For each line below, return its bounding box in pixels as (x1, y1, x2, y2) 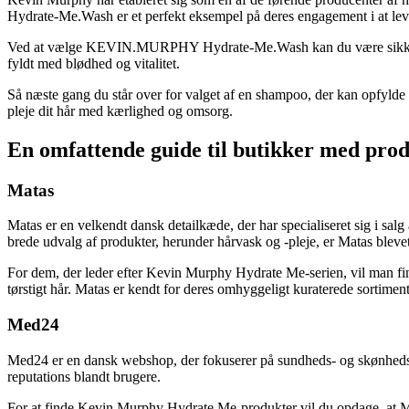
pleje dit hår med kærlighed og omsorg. (7, 102, 233, 119)
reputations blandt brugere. (7, 368, 161, 384)
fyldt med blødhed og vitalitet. (7, 55, 180, 71)
